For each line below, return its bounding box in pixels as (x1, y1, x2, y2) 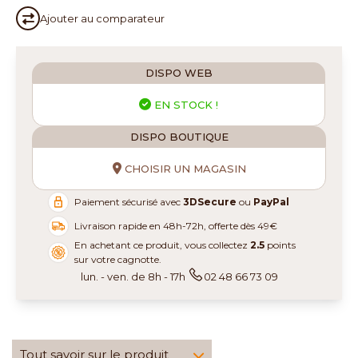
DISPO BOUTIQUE (129, 130, 229, 143)
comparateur (93, 12, 165, 25)
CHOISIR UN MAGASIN (121, 162, 246, 175)
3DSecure (183, 196, 237, 208)
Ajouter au (40, 12, 93, 25)
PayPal (253, 196, 290, 208)
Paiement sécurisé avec (74, 196, 184, 208)
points (265, 239, 296, 251)
